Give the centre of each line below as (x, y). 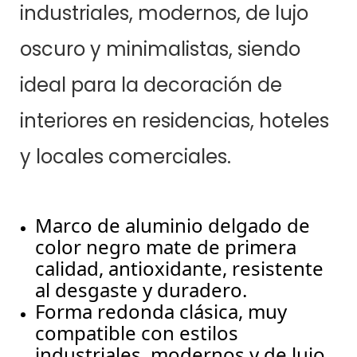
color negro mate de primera (166, 247)
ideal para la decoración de (151, 85)
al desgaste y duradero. (141, 290)
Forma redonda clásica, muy (161, 312)
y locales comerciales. (126, 157)
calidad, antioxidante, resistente (180, 269)
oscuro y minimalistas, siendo (160, 49)
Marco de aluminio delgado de (173, 226)
